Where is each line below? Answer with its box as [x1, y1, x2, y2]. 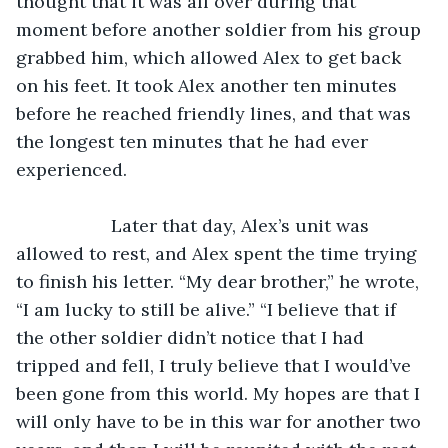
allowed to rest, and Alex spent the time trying [16, 241, 422, 265]
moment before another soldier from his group [16, 17, 426, 41]
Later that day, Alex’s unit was [36, 213, 111, 237]
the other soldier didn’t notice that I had [16, 325, 369, 349]
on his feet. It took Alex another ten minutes [16, 73, 402, 97]
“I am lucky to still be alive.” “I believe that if [16, 297, 401, 321]
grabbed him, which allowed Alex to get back [16, 45, 406, 69]
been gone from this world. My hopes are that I [16, 381, 425, 405]
